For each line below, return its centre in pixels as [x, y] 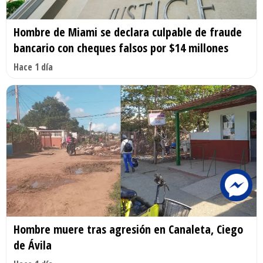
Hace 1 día [33, 67]
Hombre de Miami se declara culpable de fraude [128, 32]
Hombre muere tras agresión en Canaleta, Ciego [128, 229]
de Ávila [33, 245]
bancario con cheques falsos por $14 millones [121, 48]
